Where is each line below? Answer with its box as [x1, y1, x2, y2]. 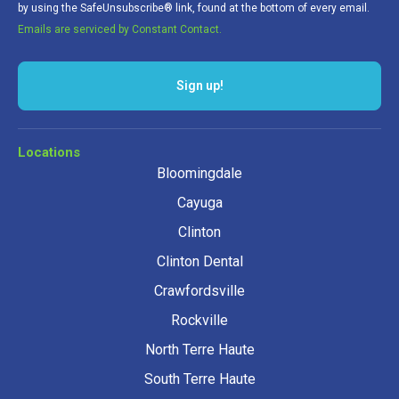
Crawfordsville [154, 281, 245, 299]
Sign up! [175, 77, 224, 93]
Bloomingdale [157, 164, 242, 182]
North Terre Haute [144, 340, 255, 358]
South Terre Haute [143, 370, 256, 387]
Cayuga [176, 193, 223, 211]
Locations [18, 143, 80, 160]
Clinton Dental [156, 252, 243, 270]
